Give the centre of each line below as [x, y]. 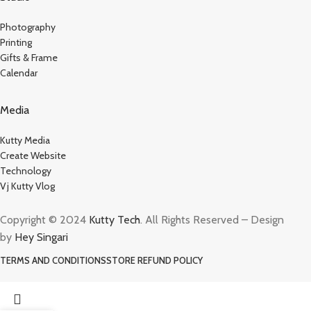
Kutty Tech [115, 220]
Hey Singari [43, 237]
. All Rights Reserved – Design [212, 220]
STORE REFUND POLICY [154, 261]
